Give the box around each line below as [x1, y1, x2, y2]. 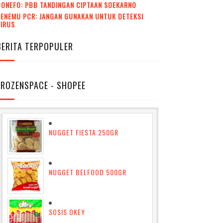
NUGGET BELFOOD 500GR [48, 166, 126, 177]
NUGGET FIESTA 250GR [48, 126, 118, 137]
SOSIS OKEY [48, 206, 85, 217]
